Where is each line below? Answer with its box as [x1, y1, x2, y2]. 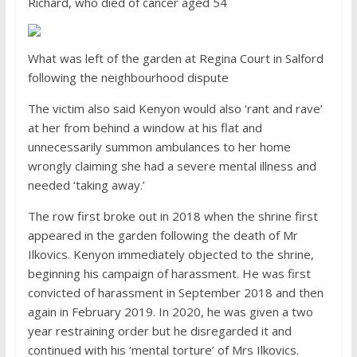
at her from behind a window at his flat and [27, 120, 262, 136]
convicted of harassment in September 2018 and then [27, 284, 324, 301]
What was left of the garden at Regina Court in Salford [27, 50, 324, 67]
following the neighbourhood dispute [27, 69, 232, 86]
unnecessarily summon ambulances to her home [27, 139, 291, 155]
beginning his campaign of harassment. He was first [27, 265, 311, 282]
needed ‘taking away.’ [27, 177, 145, 194]
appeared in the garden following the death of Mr [27, 227, 298, 244]
